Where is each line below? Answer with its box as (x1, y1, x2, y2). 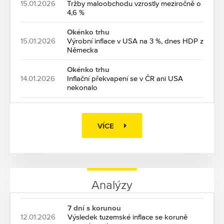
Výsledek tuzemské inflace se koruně (67, 212, 187, 221)
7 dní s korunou (67, 203, 121, 212)
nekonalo (67, 83, 97, 92)
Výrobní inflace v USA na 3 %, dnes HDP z (67, 36, 203, 45)
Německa (67, 45, 98, 54)
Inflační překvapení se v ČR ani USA (67, 74, 183, 83)
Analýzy (91, 178, 132, 192)
